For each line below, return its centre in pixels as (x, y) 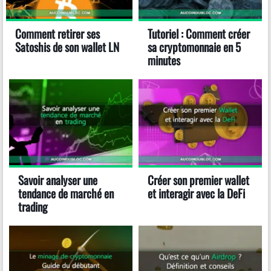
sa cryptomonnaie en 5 (194, 47)
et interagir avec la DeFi (196, 193)
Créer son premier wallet (198, 180)
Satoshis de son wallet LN (67, 47)
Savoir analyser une (58, 180)
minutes (164, 60)
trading (33, 206)
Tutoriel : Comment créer (199, 33)
